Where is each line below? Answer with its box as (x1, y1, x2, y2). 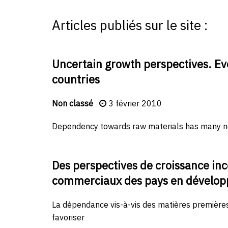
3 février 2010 (108, 98, 162, 109)
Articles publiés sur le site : (52, 16, 208, 34)
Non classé (52, 98, 93, 109)
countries (52, 72, 100, 87)
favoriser (52, 212, 84, 223)
